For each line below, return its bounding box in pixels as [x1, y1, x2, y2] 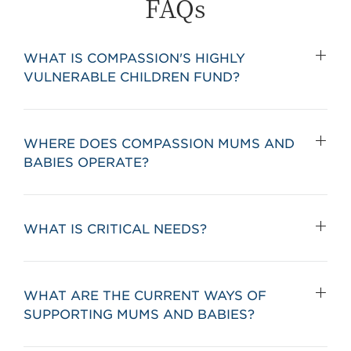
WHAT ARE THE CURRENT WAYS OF [24, 287, 266, 302]
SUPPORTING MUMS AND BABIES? [24, 306, 255, 321]
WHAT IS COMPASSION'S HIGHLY [24, 49, 245, 65]
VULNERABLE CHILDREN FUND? [24, 68, 240, 84]
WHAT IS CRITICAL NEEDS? [24, 220, 207, 236]
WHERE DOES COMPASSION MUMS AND [24, 135, 295, 150]
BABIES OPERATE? [24, 154, 149, 169]
